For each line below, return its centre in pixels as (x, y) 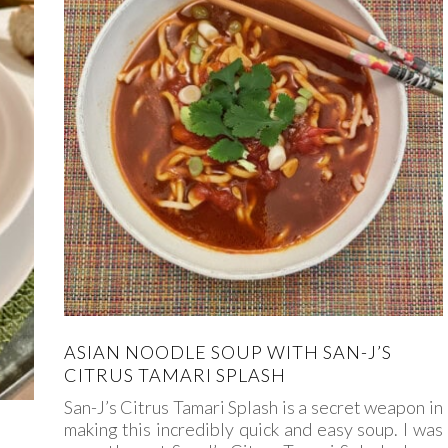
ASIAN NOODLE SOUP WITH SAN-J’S (227, 352)
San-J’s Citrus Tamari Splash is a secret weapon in (253, 407)
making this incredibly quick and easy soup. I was (253, 429)
